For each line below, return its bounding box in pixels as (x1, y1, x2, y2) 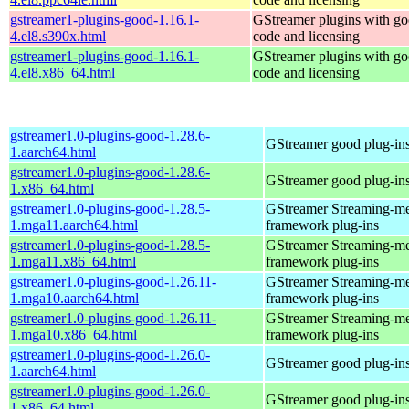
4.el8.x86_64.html (10, 64, 115, 80)
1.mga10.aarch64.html (10, 289, 139, 306)
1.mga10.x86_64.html (10, 326, 137, 342)
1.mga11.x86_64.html (10, 253, 136, 269)
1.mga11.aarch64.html (10, 216, 138, 233)
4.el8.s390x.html (10, 27, 106, 44)
